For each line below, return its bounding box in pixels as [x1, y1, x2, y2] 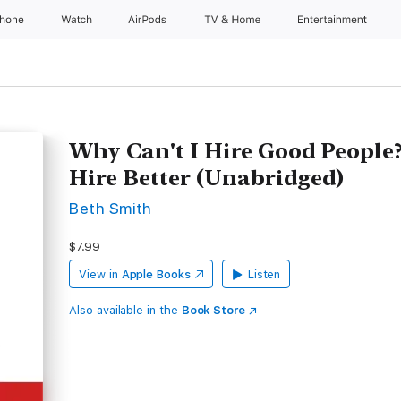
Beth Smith [69, 199, 152, 218]
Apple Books [121, 268, 191, 281]
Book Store [181, 303, 246, 317]
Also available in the [69, 303, 182, 317]
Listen [247, 268, 281, 281]
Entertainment [298, 13, 371, 26]
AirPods [128, 13, 170, 26]
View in [79, 268, 118, 281]
